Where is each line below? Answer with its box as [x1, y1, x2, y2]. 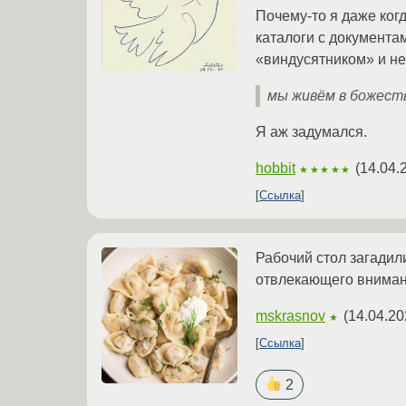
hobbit [256, 160, 295, 177]
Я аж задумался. [256, 124, 367, 140]
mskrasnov [256, 308, 325, 324]
